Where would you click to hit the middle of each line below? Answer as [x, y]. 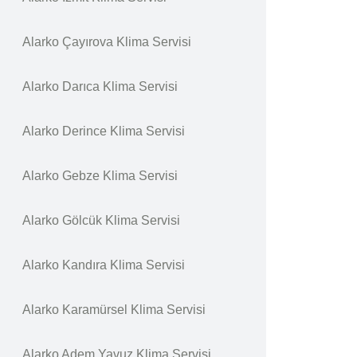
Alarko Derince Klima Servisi [104, 131]
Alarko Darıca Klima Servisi [100, 86]
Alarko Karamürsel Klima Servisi [114, 310]
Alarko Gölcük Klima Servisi [101, 220]
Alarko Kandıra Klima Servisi [104, 265]
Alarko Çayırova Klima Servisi [107, 42]
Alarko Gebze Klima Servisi [100, 176]
